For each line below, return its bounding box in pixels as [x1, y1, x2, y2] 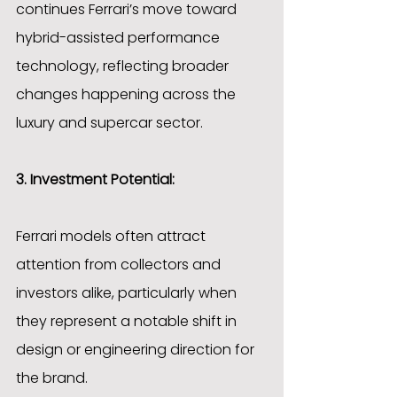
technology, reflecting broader [16, 55, 232, 76]
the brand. [16, 367, 88, 388]
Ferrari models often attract [16, 225, 209, 246]
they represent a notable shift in [16, 310, 240, 331]
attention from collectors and [16, 253, 224, 275]
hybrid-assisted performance [16, 27, 223, 48]
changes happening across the [16, 83, 239, 105]
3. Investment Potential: [16, 168, 175, 190]
